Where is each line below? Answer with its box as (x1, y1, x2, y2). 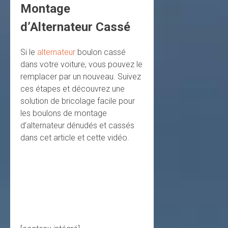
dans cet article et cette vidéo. (20, 132, 129, 142)
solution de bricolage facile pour (20, 96, 135, 106)
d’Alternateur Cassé (20, 19, 130, 34)
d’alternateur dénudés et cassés (20, 120, 134, 130)
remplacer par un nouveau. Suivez (20, 71, 141, 81)
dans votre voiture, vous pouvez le (20, 59, 142, 69)
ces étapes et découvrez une (20, 83, 125, 94)
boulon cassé (75, 47, 126, 57)
